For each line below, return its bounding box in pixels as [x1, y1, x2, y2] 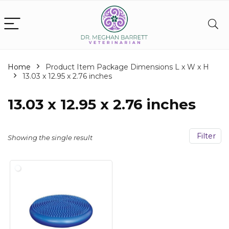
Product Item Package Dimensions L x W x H [45, 62, 209, 72]
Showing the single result [8, 133, 93, 142]
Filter [195, 131, 216, 141]
